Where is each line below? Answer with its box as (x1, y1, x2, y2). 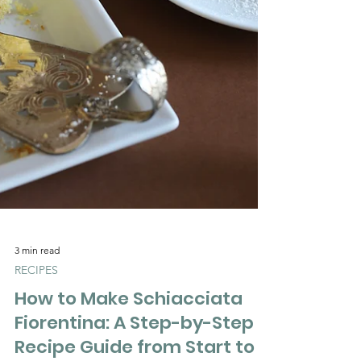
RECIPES (15, 282, 58, 297)
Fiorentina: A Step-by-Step (15, 330, 254, 355)
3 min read (15, 263, 60, 276)
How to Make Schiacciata (15, 305, 243, 331)
